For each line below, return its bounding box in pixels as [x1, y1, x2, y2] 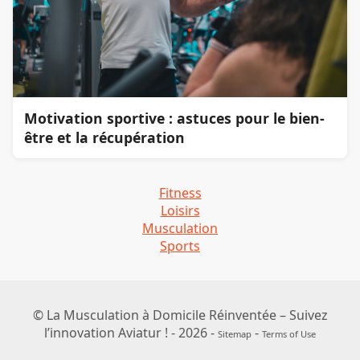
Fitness [158, 183, 202, 202]
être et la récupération [24, 127, 186, 147]
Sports [160, 236, 200, 255]
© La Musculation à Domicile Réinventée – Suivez [32, 305, 328, 324]
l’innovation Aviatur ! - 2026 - [44, 323, 218, 342]
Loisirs [160, 201, 200, 219]
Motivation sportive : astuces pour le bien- [24, 108, 325, 128]
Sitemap [218, 327, 252, 340]
